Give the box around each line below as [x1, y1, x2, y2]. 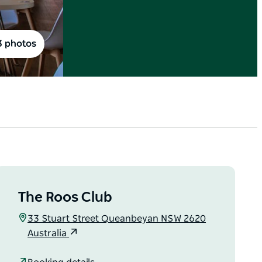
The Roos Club [18, 191, 113, 205]
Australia [27, 229, 70, 239]
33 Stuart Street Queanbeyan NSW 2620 [27, 214, 206, 224]
